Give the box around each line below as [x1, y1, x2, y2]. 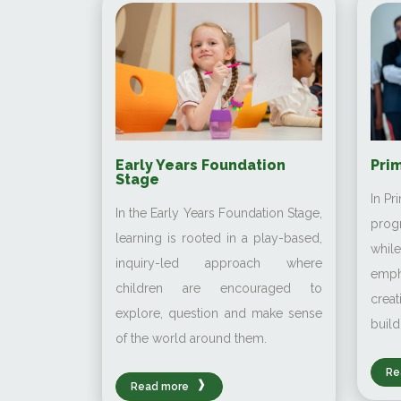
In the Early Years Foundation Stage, [115, 205, 322, 220]
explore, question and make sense [115, 305, 322, 320]
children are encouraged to [115, 280, 322, 295]
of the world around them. [115, 330, 267, 346]
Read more [131, 380, 192, 393]
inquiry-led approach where [115, 255, 322, 270]
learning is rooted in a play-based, [115, 230, 322, 245]
